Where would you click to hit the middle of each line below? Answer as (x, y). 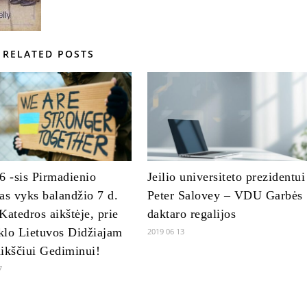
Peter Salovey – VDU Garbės (225, 195)
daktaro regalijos (192, 213)
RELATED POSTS (48, 53)
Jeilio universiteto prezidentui (226, 176)
